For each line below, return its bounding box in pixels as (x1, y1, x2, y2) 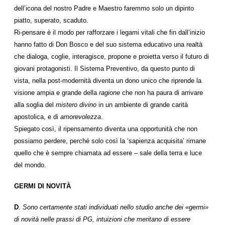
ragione (99, 89, 120, 96)
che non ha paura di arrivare (120, 89, 203, 96)
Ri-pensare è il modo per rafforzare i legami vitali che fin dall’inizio (14, 29, 205, 36)
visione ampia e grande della (14, 89, 99, 96)
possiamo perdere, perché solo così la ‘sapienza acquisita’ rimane (14, 137, 206, 145)
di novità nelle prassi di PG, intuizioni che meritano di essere (14, 215, 190, 223)
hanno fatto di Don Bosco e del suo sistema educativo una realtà (14, 41, 202, 48)
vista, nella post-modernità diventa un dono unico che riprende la (14, 77, 201, 84)
